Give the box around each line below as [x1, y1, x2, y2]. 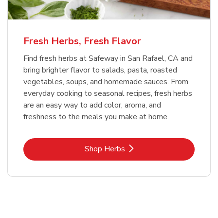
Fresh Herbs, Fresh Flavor [23, 34, 141, 48]
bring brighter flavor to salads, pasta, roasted [23, 64, 177, 75]
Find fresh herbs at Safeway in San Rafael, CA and [23, 53, 193, 64]
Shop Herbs [84, 143, 125, 154]
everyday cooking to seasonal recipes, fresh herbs [23, 88, 192, 99]
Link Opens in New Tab [108, 143, 188, 154]
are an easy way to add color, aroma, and [23, 99, 161, 110]
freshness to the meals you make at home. [23, 111, 169, 122]
